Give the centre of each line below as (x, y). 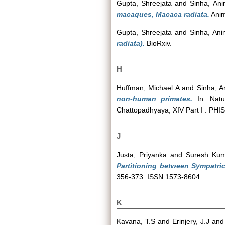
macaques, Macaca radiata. (163, 14)
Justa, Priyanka (142, 155)
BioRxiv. (158, 43)
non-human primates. (155, 99)
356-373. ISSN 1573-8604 (158, 177)
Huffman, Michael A (148, 88)
